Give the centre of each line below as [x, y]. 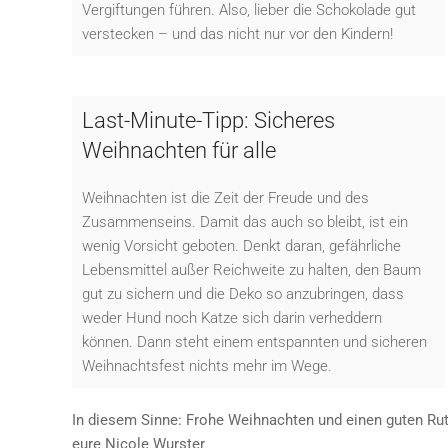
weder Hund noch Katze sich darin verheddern [232, 317]
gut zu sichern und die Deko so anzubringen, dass [243, 293]
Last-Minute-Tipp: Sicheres [208, 120]
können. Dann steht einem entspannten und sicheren [254, 341]
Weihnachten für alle [179, 150]
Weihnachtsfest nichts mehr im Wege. [207, 365]
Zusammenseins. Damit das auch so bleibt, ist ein [245, 221]
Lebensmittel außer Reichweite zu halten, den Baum [251, 269]
